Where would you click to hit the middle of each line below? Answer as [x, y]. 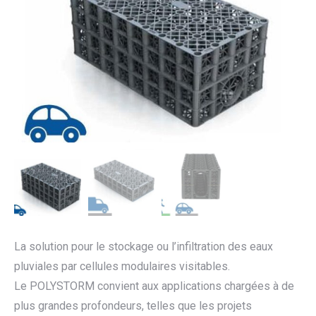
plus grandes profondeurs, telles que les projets [133, 306]
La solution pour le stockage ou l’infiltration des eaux [144, 247]
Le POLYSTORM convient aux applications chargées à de [154, 286]
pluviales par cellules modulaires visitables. [122, 267]
